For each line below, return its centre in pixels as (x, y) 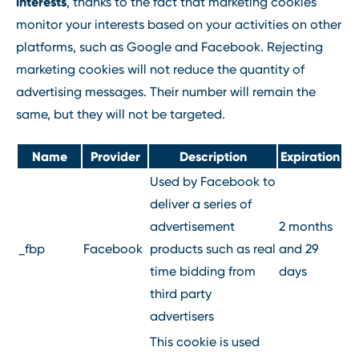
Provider (115, 157)
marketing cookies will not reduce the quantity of (160, 69)
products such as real (213, 249)
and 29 (299, 249)
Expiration (310, 157)
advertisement (192, 227)
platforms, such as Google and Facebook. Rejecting (169, 46)
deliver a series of (201, 204)
